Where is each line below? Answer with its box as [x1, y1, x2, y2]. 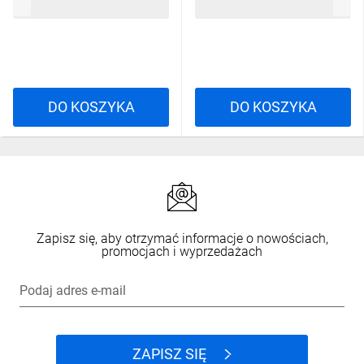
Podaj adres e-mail [19, 283, 126, 298]
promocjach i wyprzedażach [102, 244, 262, 259]
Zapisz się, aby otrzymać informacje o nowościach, [36, 231, 328, 246]
